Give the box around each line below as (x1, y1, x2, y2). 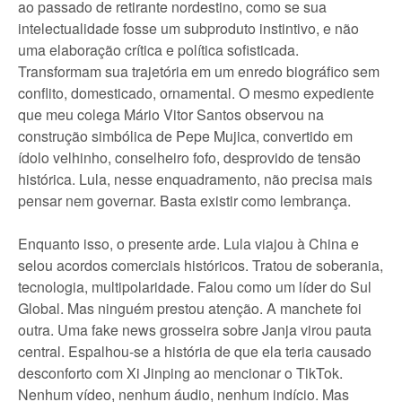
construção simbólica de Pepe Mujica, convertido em (18, 126, 353, 146)
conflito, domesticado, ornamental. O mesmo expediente (18, 83, 374, 103)
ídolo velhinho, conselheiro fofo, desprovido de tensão (18, 147, 361, 168)
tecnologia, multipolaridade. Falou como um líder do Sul (18, 276, 371, 297)
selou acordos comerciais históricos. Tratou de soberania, (18, 255, 383, 275)
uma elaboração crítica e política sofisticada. (18, 39, 299, 60)
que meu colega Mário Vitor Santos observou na (18, 104, 324, 125)
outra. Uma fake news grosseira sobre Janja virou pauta (18, 319, 371, 340)
